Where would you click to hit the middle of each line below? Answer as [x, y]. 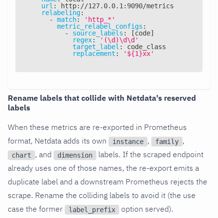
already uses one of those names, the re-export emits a [103, 168]
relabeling [61, 12]
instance [128, 141]
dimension [75, 155]
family [167, 141]
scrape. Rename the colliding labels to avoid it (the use [102, 195]
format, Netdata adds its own [58, 140]
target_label [96, 46]
